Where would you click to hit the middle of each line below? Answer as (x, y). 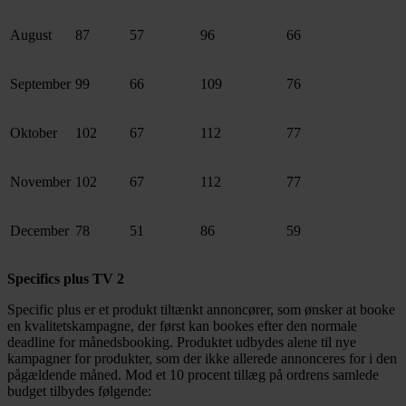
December (39, 231)
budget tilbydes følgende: (79, 391)
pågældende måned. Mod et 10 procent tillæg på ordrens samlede (193, 375)
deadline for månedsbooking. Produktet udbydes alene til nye (182, 343)
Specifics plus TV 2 (66, 279)
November (40, 182)
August (31, 35)
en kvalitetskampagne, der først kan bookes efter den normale (182, 326)
